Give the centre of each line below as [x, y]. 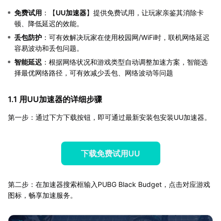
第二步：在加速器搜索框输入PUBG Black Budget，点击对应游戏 [109, 184]
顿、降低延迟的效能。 [49, 23]
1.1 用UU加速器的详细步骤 [55, 99]
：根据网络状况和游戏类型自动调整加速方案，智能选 [125, 62]
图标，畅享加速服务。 [42, 195]
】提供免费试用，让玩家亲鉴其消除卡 [145, 12]
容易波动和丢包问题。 [49, 48]
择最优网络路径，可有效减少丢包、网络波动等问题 [94, 73]
